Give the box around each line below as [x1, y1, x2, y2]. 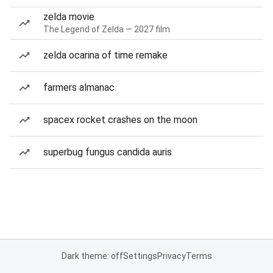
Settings [122, 251, 157, 261]
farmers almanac [43, 82, 115, 93]
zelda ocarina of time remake [43, 49, 168, 61]
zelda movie [43, 11, 94, 23]
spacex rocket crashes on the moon [43, 114, 197, 126]
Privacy [157, 251, 186, 261]
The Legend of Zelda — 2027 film [43, 24, 170, 34]
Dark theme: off [61, 251, 123, 261]
